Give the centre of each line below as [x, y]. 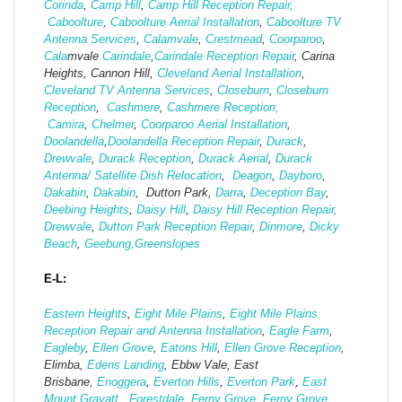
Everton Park [261, 382]
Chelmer [113, 125]
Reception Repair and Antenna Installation [153, 331]
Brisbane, [70, 382]
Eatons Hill [189, 348]
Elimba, [66, 365]
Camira [66, 125]
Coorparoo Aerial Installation [214, 125]
